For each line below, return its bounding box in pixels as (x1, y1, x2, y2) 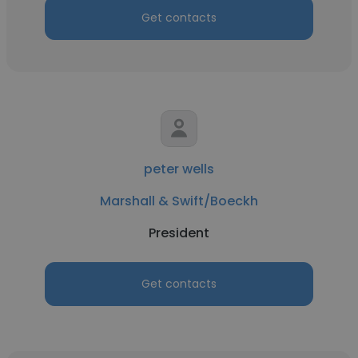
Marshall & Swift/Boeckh (100, 192, 258, 210)
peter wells (144, 160, 214, 178)
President (149, 224, 209, 242)
